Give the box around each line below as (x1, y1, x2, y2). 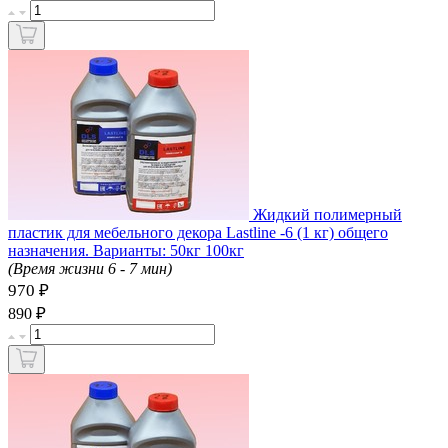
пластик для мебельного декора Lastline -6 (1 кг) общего (8, 223, 388, 241)
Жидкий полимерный (253, 205, 402, 223)
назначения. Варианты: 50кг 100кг (8, 241, 244, 259)
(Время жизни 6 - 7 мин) (8, 259, 172, 277)
